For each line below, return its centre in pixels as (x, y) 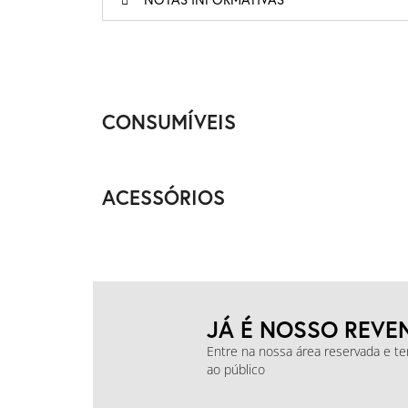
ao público (235, 369)
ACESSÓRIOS (163, 197)
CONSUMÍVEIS (169, 122)
